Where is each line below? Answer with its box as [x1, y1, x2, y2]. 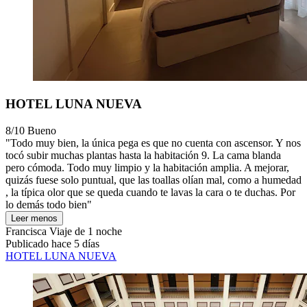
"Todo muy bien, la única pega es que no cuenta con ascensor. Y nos [5, 136, 301, 149]
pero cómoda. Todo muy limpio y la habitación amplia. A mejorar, [5, 161, 289, 173]
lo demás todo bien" [5, 198, 92, 210]
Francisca [5, 225, 47, 237]
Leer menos [11, 212, 58, 223]
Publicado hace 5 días [5, 237, 99, 249]
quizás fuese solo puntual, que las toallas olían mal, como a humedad [5, 173, 302, 186]
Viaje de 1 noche [47, 225, 122, 237]
